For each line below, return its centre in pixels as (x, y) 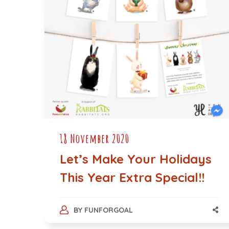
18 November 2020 (95, 138)
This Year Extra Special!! (132, 177)
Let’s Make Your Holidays (136, 159)
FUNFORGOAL (108, 210)
